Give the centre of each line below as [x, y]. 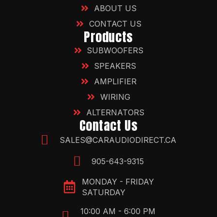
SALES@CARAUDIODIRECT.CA [118, 140]
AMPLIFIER [115, 81]
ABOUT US [115, 8]
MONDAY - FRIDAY [118, 181]
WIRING [115, 97]
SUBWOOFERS [115, 50]
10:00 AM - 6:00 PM [118, 211]
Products [108, 37]
